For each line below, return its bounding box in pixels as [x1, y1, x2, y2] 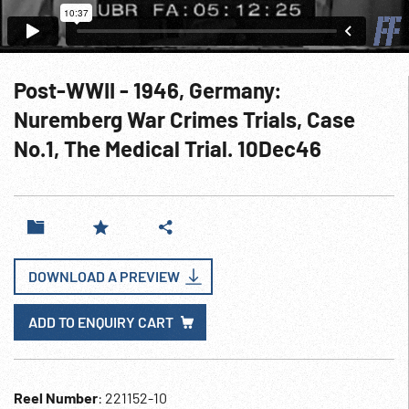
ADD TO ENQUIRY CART [28, 313, 173, 330]
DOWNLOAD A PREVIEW [28, 267, 180, 285]
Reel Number [14, 389, 98, 406]
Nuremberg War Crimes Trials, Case [14, 106, 355, 132]
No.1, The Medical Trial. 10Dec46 [14, 135, 321, 162]
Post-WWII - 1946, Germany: [14, 77, 282, 103]
